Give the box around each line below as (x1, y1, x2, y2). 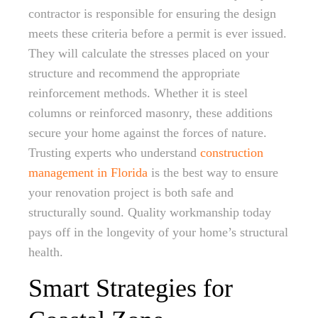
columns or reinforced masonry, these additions (28, 106, 273, 120)
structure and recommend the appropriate (28, 66, 240, 80)
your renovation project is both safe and (28, 185, 234, 199)
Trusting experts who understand (28, 146, 200, 160)
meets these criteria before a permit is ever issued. (28, 26, 287, 40)
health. (28, 245, 63, 259)
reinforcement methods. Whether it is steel (28, 86, 248, 100)
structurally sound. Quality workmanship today (28, 205, 271, 219)
